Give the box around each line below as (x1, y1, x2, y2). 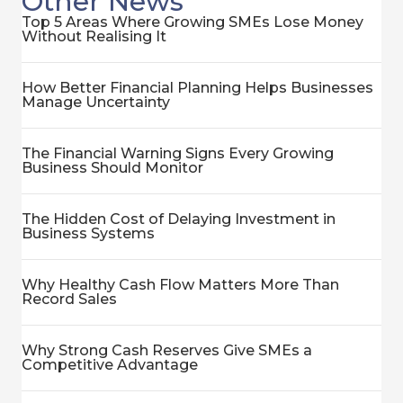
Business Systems (22, 225, 155, 242)
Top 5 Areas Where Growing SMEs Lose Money (22, 13, 363, 31)
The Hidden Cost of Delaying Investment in (22, 210, 336, 228)
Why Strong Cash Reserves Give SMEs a (22, 342, 312, 359)
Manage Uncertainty (22, 94, 170, 111)
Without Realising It (22, 28, 166, 45)
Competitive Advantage (22, 356, 198, 373)
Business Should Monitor (22, 159, 203, 176)
